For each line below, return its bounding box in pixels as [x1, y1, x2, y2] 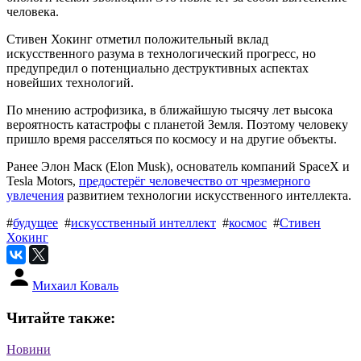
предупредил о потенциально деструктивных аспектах [6, 61, 309, 76]
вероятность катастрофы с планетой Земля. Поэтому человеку [6, 118, 348, 132]
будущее [13, 216, 58, 230]
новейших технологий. [6, 76, 134, 90]
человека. [6, 5, 59, 19]
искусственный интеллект [71, 216, 216, 230]
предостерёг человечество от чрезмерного [79, 174, 310, 189]
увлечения [6, 189, 64, 203]
